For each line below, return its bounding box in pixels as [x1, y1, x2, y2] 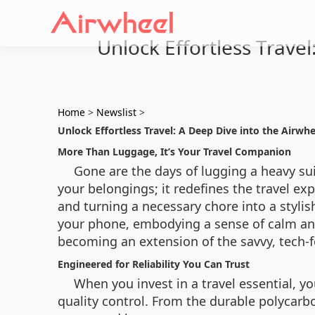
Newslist [96, 105, 136, 119]
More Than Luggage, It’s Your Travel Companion [58, 145, 291, 158]
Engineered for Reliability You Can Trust [58, 257, 250, 271]
